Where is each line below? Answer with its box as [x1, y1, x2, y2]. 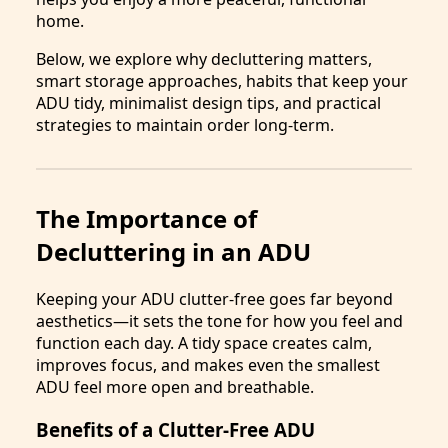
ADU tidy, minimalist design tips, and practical [36, 91, 381, 114]
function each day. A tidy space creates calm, [36, 331, 372, 354]
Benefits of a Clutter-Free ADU [36, 416, 315, 442]
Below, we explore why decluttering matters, [36, 47, 372, 70]
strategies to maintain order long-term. [36, 113, 334, 136]
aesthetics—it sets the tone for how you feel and [36, 309, 403, 332]
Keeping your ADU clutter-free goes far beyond [36, 287, 393, 310]
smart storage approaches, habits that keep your [36, 69, 408, 92]
